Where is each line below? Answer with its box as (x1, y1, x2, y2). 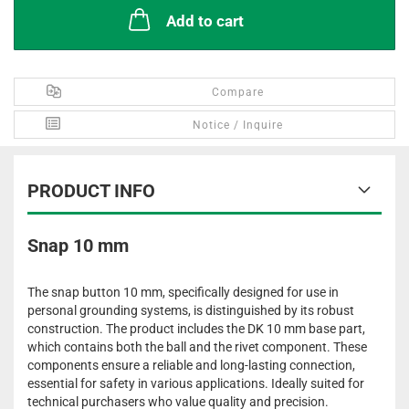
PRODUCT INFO (27, 180, 155, 202)
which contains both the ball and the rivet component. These (27, 340, 367, 354)
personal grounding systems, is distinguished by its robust (27, 303, 354, 318)
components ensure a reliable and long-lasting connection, (27, 358, 355, 372)
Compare (212, 86, 265, 99)
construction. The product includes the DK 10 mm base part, (27, 321, 365, 336)
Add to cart (165, 12, 244, 30)
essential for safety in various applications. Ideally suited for (27, 376, 364, 391)
